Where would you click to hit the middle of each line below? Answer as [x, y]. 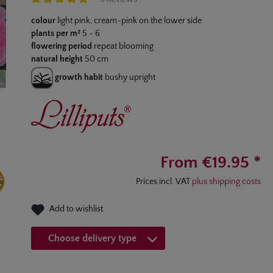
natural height [57, 59]
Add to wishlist [76, 209]
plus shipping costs [226, 181]
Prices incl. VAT [164, 181]
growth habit [79, 77]
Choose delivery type [93, 238]
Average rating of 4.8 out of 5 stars [92, 11]
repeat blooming [123, 46]
